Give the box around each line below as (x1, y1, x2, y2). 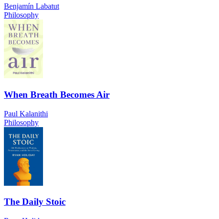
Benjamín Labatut (4, 2, 59, 11)
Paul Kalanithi (4, 109, 48, 118)
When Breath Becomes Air (4, 89, 109, 100)
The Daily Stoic (4, 197, 66, 207)
